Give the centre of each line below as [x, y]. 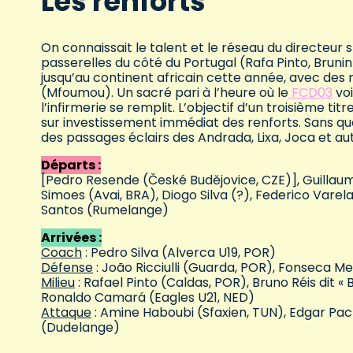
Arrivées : [71, 237]
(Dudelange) [80, 327]
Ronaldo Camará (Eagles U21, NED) [148, 297]
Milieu [58, 282]
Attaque [66, 312]
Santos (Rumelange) [105, 210]
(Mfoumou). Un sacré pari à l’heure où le [165, 92]
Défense [67, 267]
